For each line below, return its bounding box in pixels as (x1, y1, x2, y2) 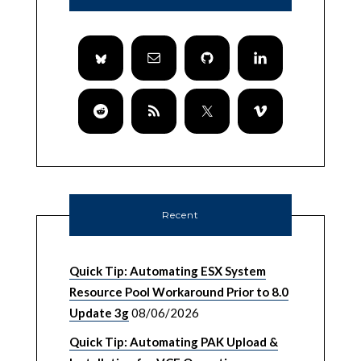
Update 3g (68, 305, 129, 321)
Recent (162, 209, 199, 222)
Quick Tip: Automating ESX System (68, 263, 266, 279)
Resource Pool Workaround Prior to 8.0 (68, 284, 288, 300)
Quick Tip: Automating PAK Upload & (68, 334, 278, 350)
